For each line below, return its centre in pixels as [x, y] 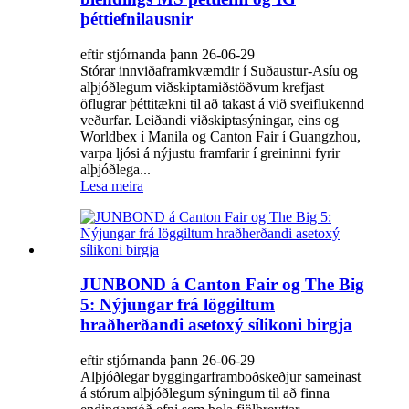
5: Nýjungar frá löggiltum [178, 305]
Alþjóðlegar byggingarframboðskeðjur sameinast [220, 377]
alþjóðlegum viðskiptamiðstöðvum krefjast [202, 87]
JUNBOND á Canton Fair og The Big [222, 285]
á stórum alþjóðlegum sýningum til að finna [205, 393]
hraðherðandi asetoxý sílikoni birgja [216, 325]
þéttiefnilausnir [136, 18]
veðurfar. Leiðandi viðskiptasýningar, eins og [210, 120]
